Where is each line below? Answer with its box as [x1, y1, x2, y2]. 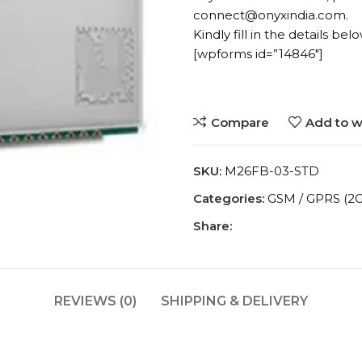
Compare [210, 114, 269, 130]
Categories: [193, 191, 264, 206]
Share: [193, 218, 232, 234]
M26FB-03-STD [225, 163, 319, 179]
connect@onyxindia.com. [193, 7, 348, 23]
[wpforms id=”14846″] [193, 46, 323, 61]
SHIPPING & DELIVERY [161, 293, 308, 309]
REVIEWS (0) [54, 293, 137, 309]
